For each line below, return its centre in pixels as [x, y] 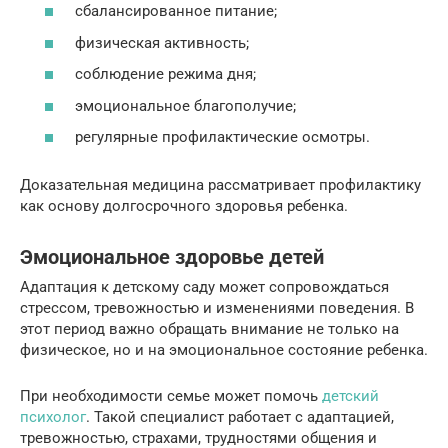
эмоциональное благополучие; [185, 105]
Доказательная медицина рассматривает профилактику [220, 185]
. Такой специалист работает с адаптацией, [240, 417]
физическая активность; [162, 42]
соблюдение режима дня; [165, 74]
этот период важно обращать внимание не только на [209, 329]
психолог [53, 417]
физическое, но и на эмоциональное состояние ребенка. [224, 350]
